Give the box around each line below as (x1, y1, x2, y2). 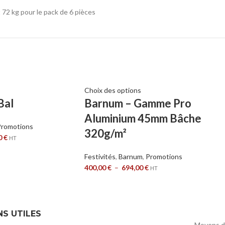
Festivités (84, 152, 116, 161)
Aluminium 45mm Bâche (84, 111, 201, 126)
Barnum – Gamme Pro (84, 96, 191, 110)
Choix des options (84, 86, 141, 95)
